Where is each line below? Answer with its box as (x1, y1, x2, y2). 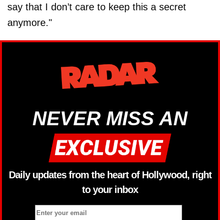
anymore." (7, 17, 52, 28)
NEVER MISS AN (32, 108, 188, 130)
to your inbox (82, 184, 138, 195)
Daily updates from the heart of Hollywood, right (8, 169, 212, 181)
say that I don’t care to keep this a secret (7, 1, 186, 12)
